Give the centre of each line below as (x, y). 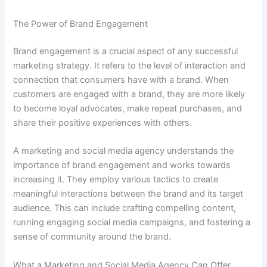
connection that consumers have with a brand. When (121, 80)
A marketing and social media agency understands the (124, 151)
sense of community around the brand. (92, 237)
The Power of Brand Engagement (81, 24)
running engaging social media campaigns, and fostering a (132, 223)
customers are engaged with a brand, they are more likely (129, 94)
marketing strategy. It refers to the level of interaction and (130, 66)
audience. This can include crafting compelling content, (125, 208)
